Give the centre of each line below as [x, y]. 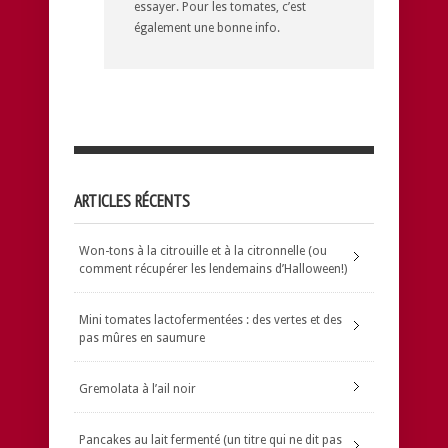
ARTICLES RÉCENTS [132, 200]
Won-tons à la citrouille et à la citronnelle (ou [203, 250]
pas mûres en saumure [142, 337]
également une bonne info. [207, 27]
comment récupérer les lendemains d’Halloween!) [213, 268]
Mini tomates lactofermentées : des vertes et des [210, 319]
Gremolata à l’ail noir [137, 388]
